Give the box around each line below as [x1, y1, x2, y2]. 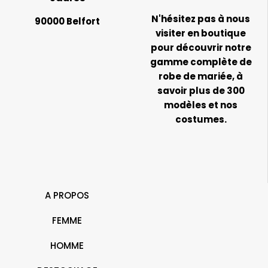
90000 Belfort [34, 15, 100, 28]
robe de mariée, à [159, 70, 243, 83]
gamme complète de [150, 56, 252, 68]
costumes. [175, 113, 227, 126]
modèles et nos [164, 99, 237, 111]
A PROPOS [45, 189, 89, 202]
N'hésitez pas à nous [151, 13, 250, 25]
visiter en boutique [156, 27, 246, 39]
